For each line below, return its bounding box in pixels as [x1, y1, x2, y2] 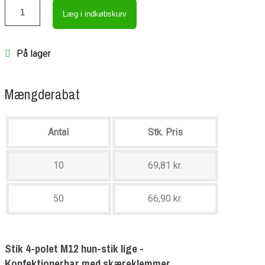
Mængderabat [4, 85, 80, 104]
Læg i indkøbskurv [62, 9, 127, 19]
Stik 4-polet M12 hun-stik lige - [4, 241, 144, 256]
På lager [16, 48, 51, 60]
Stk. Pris [147, 127, 183, 138]
